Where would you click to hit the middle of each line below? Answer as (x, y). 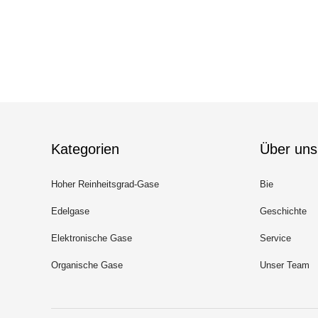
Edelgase (70, 211)
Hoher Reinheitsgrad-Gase (105, 184)
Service (275, 238)
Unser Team (285, 265)
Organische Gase (87, 265)
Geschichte (283, 211)
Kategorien (85, 149)
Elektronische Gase (92, 238)
